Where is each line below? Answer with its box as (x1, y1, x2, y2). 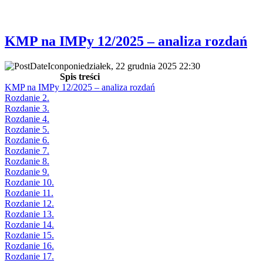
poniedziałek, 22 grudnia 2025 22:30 (64, 60, 200, 71)
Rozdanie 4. (5, 113, 49, 124)
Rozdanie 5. (5, 124, 49, 134)
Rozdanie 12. (5, 198, 54, 208)
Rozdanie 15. (5, 230, 54, 240)
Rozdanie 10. (5, 177, 54, 187)
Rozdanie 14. (5, 219, 54, 230)
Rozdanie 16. (5, 240, 54, 251)
